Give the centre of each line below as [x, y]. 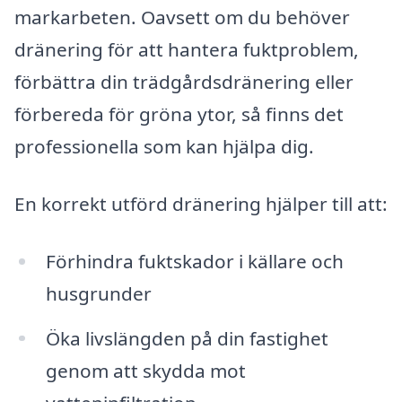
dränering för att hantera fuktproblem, [187, 50]
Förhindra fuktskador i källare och [194, 261]
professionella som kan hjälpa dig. [164, 147]
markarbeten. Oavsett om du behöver [182, 17]
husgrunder [98, 293]
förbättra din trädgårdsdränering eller [184, 82]
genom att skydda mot [145, 370]
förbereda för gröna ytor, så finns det [179, 114]
